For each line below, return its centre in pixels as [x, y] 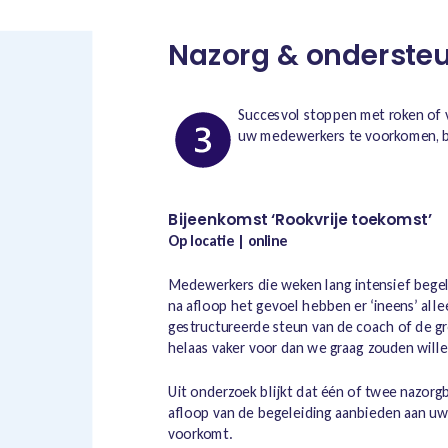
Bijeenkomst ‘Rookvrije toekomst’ [300, 219]
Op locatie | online [227, 240]
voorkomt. [200, 434]
